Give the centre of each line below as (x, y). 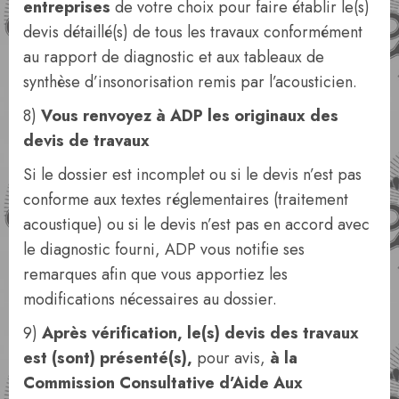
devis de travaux (86, 140)
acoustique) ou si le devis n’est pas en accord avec (196, 224)
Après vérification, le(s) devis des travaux (200, 333)
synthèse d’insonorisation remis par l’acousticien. (190, 81)
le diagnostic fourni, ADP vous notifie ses (164, 249)
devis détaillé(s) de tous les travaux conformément (193, 32)
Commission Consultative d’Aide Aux (163, 383)
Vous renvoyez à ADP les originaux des (190, 115)
